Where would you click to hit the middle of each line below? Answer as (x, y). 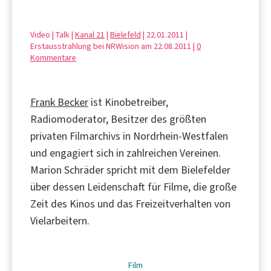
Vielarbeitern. (60, 220)
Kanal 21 (90, 34)
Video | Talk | (53, 34)
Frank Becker (59, 102)
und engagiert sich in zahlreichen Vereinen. (126, 153)
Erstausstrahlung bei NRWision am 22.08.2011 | (113, 46)
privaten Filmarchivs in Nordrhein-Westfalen (129, 136)
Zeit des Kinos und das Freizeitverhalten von (130, 204)
